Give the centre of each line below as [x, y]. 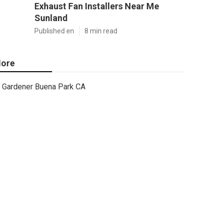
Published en [54, 31]
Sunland [51, 18]
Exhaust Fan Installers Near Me [97, 6]
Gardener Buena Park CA [44, 87]
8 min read [101, 31]
